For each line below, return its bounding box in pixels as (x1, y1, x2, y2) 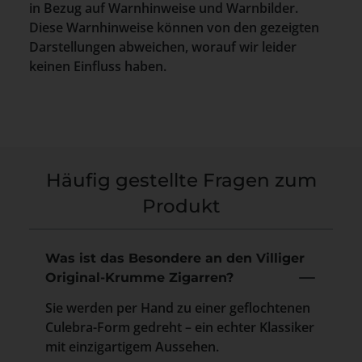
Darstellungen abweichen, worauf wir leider (29, 37, 297, 56)
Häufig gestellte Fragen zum (45, 167, 317, 192)
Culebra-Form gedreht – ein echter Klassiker (45, 318, 314, 336)
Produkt (141, 193, 221, 217)
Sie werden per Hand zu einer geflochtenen (45, 298, 310, 317)
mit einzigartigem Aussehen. (45, 337, 219, 356)
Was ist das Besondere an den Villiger (45, 250, 305, 266)
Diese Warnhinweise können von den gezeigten (29, 18, 319, 36)
